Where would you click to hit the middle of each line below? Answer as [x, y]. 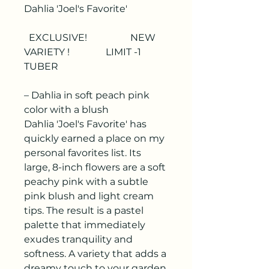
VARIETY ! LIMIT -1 [83, 52]
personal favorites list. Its [83, 153]
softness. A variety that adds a [95, 254]
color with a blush [66, 110]
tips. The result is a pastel [84, 210]
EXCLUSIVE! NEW [90, 38]
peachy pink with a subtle [86, 182]
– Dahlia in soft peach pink [87, 95]
